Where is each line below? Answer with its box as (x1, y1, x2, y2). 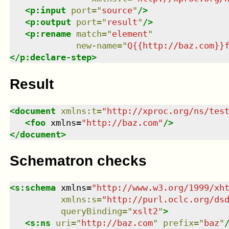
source (101, 5, 132, 16)
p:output (30, 17, 71, 28)
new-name (76, 40, 117, 51)
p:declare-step (19, 52, 91, 63)
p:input (30, 5, 66, 16)
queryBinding (60, 206, 122, 217)
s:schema (14, 182, 56, 193)
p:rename (30, 29, 71, 39)
